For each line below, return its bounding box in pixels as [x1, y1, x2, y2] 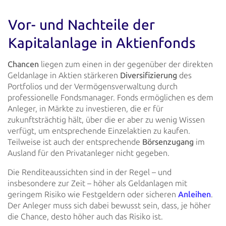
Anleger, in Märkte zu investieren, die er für [8, 103, 163, 114]
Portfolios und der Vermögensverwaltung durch [8, 81, 178, 91]
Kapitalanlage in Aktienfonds [8, 35, 196, 52]
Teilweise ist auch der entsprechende [8, 137, 142, 147]
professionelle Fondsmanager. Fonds [8, 92, 138, 102]
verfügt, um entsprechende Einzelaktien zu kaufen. [8, 126, 190, 136]
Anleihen [178, 189, 211, 199]
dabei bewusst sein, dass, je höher [87, 200, 211, 210]
